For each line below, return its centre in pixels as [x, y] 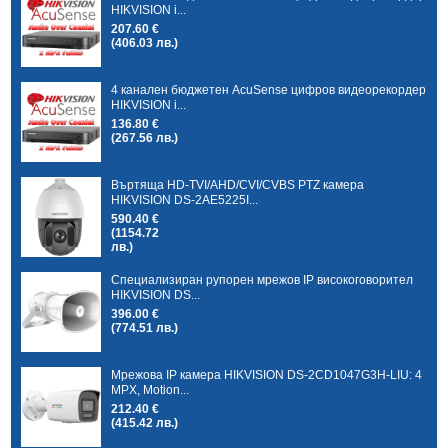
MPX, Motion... [150, 389]
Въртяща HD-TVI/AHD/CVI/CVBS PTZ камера [238, 184]
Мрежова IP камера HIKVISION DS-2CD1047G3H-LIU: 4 [267, 374]
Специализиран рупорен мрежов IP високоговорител [262, 279]
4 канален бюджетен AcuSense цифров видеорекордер [269, 89]
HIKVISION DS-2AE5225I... [185, 199]
